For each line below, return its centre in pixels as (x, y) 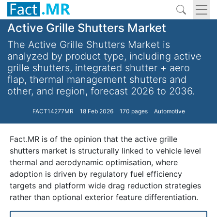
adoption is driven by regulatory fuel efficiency (96, 174)
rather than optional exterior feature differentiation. (104, 197)
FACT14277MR (53, 111)
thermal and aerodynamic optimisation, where (94, 162)
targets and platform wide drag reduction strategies (105, 186)
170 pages (133, 111)
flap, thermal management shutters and (97, 79)
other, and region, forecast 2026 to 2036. (101, 91)
